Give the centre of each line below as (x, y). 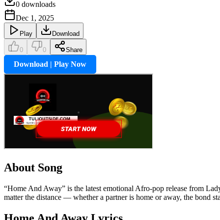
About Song (33, 167)
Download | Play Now (50, 64)
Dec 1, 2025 (35, 18)
